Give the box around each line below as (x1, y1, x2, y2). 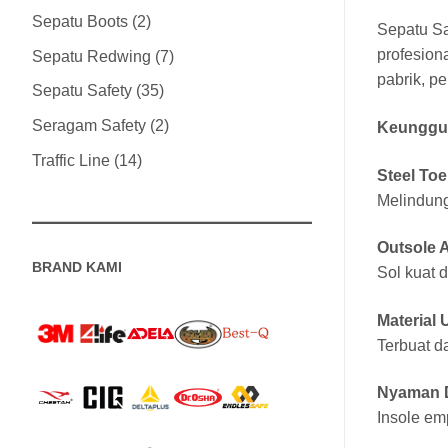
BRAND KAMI (32, 258, 122, 275)
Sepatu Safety (32, 82, 132, 100)
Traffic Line (32, 151, 110, 169)
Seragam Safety (32, 116, 146, 134)
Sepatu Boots (32, 13, 128, 31)
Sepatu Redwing (32, 47, 151, 65)
